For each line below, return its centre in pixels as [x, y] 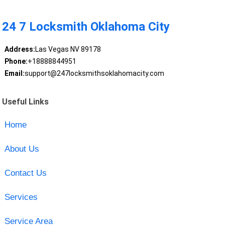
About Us [22, 149]
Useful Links [26, 101]
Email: [14, 74]
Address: [20, 49]
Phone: [16, 62]
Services [21, 197]
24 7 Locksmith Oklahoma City [86, 27]
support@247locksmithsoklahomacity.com [94, 74]
